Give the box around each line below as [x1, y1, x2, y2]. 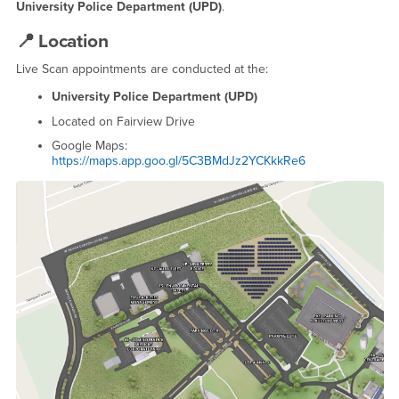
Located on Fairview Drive [51, 113, 195, 129]
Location [38, 29, 109, 53]
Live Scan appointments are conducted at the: [15, 61, 268, 77]
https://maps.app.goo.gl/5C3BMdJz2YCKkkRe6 [51, 153, 305, 169]
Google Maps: [51, 138, 127, 154]
